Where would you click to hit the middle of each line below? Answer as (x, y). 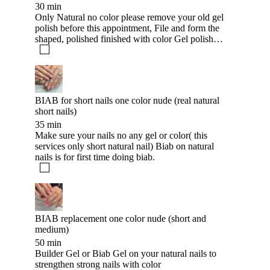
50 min (48, 243)
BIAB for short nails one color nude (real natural (127, 101)
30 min (48, 7)
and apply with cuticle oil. (84, 50)
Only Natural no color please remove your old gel (129, 17)
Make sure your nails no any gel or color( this (121, 136)
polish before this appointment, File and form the (95, 28)
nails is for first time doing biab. (95, 157)
